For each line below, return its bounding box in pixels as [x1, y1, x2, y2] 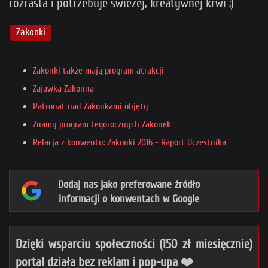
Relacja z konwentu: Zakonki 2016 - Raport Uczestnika [33, 137, 226, 148]
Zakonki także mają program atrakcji [33, 65, 164, 77]
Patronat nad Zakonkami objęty [33, 101, 148, 112]
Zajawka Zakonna [33, 83, 94, 95]
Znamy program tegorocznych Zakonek [33, 119, 171, 130]
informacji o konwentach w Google [58, 193, 199, 206]
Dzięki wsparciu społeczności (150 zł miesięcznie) [16, 237, 252, 252]
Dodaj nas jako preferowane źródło [57, 178, 200, 191]
